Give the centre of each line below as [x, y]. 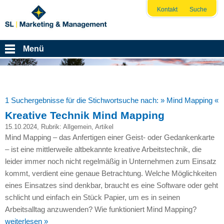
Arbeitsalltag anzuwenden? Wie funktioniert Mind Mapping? [100, 209]
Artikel [104, 127]
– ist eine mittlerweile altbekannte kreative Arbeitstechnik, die [103, 149]
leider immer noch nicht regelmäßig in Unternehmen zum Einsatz [110, 161]
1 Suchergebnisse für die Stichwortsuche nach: [82, 100]
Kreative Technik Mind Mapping [84, 115]
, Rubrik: [50, 127]
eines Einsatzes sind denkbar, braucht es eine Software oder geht [111, 185]
